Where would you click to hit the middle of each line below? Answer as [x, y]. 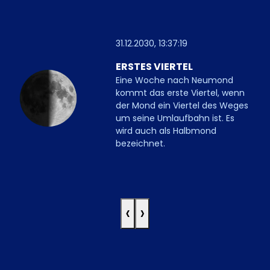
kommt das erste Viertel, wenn [180, 93]
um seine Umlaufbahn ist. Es [175, 118]
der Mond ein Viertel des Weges [182, 105]
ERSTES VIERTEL [154, 66]
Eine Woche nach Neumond [174, 80]
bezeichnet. [140, 143]
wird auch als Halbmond [166, 130]
